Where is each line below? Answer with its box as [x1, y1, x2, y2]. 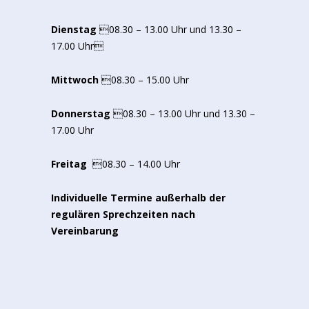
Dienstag [51, 23, 97, 37]
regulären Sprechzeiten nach [51, 208, 195, 221]
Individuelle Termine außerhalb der [51, 191, 226, 205]
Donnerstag [51, 107, 110, 121]
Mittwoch [51, 73, 99, 87]
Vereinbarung [51, 224, 119, 238]
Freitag [51, 157, 87, 171]
